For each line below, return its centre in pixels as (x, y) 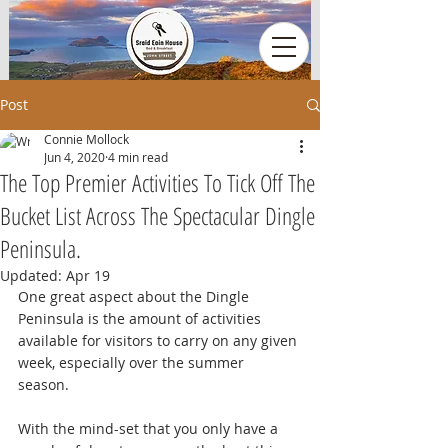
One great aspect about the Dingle (135, 296)
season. (45, 384)
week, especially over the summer (133, 362)
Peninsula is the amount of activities (141, 318)
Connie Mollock (86, 139)
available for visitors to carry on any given (159, 340)
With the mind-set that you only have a (150, 428)
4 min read (138, 157)
